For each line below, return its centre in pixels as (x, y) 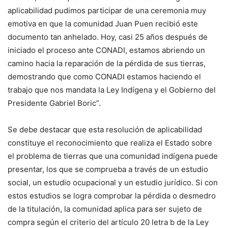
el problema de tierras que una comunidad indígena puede (113, 156)
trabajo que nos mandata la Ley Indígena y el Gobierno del (112, 90)
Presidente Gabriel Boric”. (54, 103)
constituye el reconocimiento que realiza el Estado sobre (110, 142)
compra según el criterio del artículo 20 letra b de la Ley (108, 222)
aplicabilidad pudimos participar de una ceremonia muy (107, 10)
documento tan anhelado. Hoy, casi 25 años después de (108, 37)
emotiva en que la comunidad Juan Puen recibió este (103, 23)
